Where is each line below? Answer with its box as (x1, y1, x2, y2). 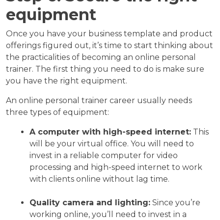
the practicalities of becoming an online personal (6, 52, 196, 62)
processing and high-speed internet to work (29, 162, 202, 172)
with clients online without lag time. (29, 174, 169, 184)
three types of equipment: (6, 107, 109, 117)
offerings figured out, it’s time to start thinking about (6, 40, 213, 50)
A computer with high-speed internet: (29, 127, 191, 137)
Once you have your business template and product (6, 28, 213, 38)
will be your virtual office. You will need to (29, 138, 194, 148)
